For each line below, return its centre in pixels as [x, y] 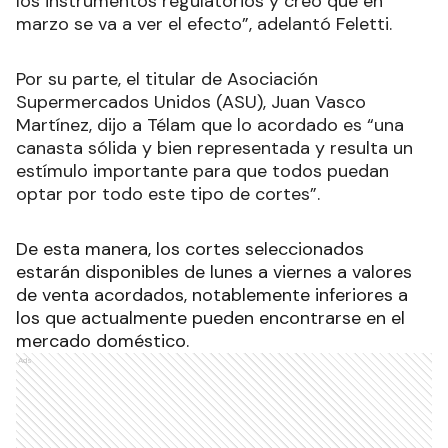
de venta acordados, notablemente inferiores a [212, 294]
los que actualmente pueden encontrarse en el [210, 317]
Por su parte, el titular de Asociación [167, 78]
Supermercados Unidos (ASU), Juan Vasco [191, 101]
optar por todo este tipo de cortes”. [168, 193]
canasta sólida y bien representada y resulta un [214, 147]
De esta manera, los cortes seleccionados [190, 248]
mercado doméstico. [102, 340]
